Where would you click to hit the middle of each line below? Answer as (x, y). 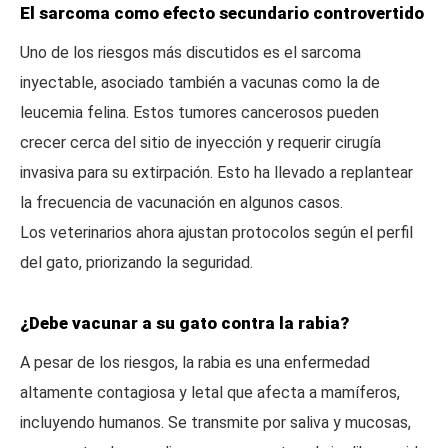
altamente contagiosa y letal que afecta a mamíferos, (210, 392)
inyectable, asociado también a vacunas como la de (200, 82)
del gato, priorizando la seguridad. (136, 262)
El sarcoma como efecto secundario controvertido (222, 13)
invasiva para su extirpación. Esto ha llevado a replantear (216, 172)
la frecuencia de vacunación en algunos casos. (181, 202)
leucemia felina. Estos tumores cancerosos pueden (199, 112)
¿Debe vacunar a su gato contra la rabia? (184, 323)
